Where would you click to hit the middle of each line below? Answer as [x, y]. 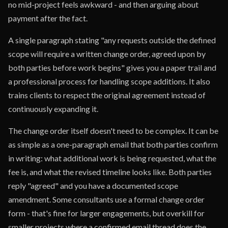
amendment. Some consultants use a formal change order [106, 199]
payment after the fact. [48, 18]
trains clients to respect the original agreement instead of [107, 95]
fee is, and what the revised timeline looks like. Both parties [110, 172]
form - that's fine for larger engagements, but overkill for [106, 213]
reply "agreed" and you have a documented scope [93, 186]
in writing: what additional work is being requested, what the [112, 158]
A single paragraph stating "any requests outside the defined [112, 40]
